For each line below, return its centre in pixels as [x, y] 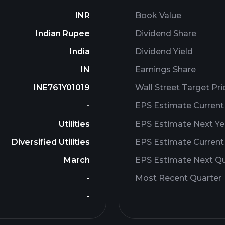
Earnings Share [165, 70]
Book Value [158, 15]
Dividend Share [166, 33]
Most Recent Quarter [178, 178]
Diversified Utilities [51, 142]
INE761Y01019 [62, 88]
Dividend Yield [164, 51]
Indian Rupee [63, 33]
